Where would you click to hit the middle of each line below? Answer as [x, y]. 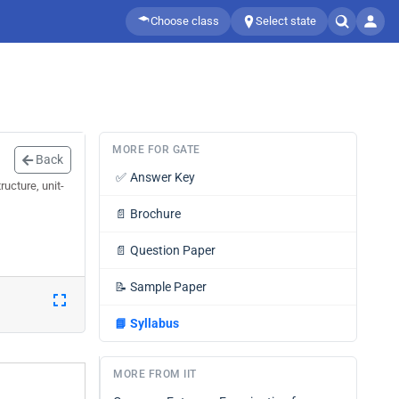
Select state [286, 21]
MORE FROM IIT [155, 374]
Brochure [155, 214]
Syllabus [155, 323]
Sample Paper [168, 287]
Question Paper [173, 250]
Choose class [185, 21]
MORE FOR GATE [156, 150]
